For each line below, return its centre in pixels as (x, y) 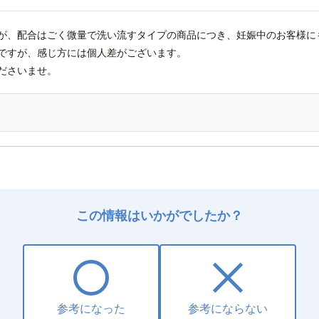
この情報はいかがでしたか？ (159, 215)
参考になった (91, 308)
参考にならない (228, 308)
